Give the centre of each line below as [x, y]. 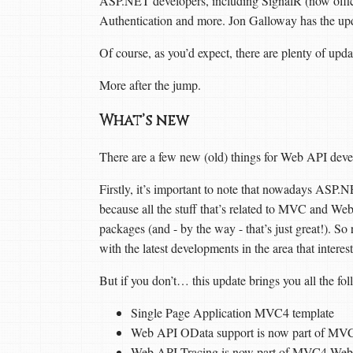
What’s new [146, 121]
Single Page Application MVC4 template [232, 313]
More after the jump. [150, 85]
